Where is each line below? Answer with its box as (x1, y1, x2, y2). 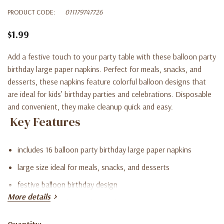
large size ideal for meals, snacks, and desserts (17, 161, 169, 172)
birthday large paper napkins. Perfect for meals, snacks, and (7, 63, 201, 74)
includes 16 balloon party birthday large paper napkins (17, 144, 191, 154)
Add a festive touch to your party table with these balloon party (7, 51, 216, 61)
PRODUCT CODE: (7, 7, 55, 16)
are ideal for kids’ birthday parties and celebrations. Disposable (7, 88, 211, 99)
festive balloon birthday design (17, 179, 117, 189)
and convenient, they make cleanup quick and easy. (7, 101, 173, 111)
